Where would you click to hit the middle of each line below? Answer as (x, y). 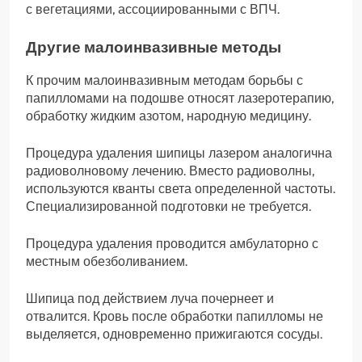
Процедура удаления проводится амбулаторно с (172, 244)
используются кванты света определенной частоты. (181, 189)
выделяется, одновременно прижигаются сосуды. (174, 335)
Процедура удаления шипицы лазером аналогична (179, 154)
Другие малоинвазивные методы (154, 48)
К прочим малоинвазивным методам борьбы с (164, 81)
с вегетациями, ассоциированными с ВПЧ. (153, 10)
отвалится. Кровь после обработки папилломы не (175, 317)
